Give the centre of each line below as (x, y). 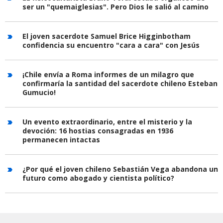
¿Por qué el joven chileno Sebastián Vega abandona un (120, 169)
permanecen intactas (61, 139)
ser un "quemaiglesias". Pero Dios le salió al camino (115, 6)
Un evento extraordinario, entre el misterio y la (107, 121)
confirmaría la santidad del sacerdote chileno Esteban (120, 83)
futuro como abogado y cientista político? (98, 178)
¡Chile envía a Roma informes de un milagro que (108, 74)
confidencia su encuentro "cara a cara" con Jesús (111, 45)
